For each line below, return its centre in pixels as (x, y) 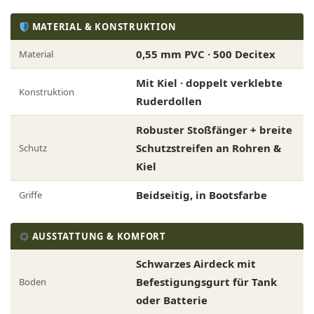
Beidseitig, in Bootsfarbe (202, 195)
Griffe (30, 195)
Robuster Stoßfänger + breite (214, 130)
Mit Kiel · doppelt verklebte (209, 83)
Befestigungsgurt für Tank (206, 282)
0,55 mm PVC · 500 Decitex (206, 54)
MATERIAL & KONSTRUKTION (103, 27)
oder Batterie (172, 300)
